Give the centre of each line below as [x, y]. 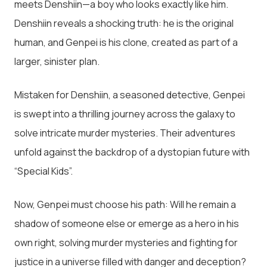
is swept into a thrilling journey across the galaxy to [125, 114]
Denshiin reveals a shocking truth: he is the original [124, 23]
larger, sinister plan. [57, 61]
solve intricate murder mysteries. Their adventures [125, 133]
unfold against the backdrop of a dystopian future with [132, 152]
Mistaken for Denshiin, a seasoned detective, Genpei [130, 94]
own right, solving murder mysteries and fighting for [126, 242]
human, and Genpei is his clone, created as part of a [126, 42]
